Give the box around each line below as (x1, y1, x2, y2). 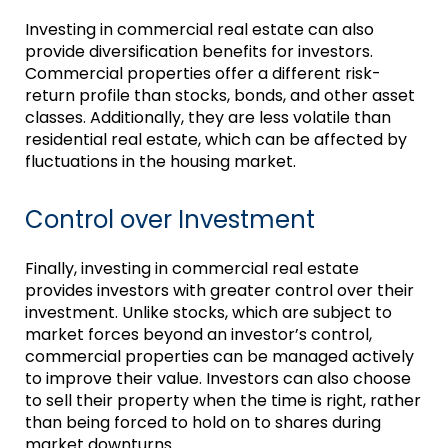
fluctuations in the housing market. (24, 150, 296, 174)
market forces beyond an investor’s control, (24, 323, 372, 347)
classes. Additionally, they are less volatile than (24, 106, 391, 130)
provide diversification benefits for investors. (24, 40, 373, 64)
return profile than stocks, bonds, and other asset (24, 84, 415, 108)
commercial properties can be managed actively (24, 345, 414, 369)
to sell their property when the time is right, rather (24, 389, 421, 413)
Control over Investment (24, 202, 315, 236)
